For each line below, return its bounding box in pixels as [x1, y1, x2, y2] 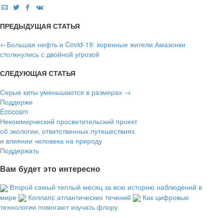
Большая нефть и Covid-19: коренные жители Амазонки [7, 39, 185, 50]
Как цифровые [143, 192, 189, 202]
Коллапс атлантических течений [28, 192, 131, 202]
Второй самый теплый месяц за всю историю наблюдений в [10, 182, 202, 192]
